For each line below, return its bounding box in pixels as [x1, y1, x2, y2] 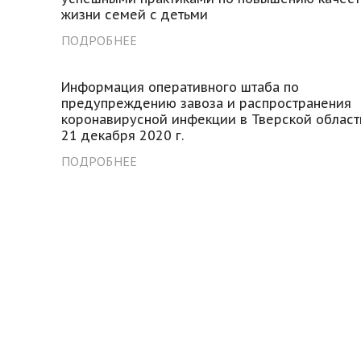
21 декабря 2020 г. [61, 127, 184, 143]
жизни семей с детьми [61, 6, 208, 23]
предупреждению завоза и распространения [61, 94, 351, 111]
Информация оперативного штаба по [61, 78, 299, 95]
